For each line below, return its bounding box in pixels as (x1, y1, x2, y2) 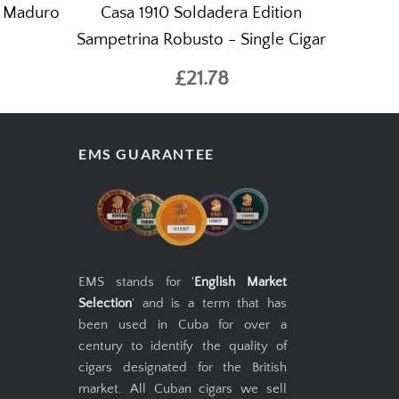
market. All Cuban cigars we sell (78, 381, 287, 397)
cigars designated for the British (78, 360, 287, 376)
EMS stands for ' (78, 274, 195, 290)
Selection (78, 296, 132, 312)
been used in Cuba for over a (78, 317, 287, 333)
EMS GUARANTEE (78, 145, 215, 163)
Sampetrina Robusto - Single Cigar (77, 30, 326, 50)
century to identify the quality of (78, 338, 287, 354)
